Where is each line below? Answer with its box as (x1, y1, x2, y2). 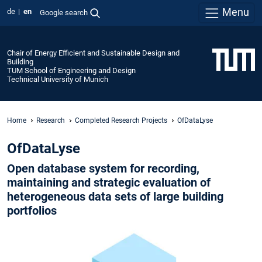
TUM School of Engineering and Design (7, 65, 136, 75)
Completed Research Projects (75, 116, 167, 125)
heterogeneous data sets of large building (7, 189, 223, 204)
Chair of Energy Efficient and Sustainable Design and (7, 48, 180, 57)
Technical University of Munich (7, 74, 108, 84)
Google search (39, 8, 88, 17)
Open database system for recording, (7, 161, 199, 176)
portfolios (7, 204, 57, 218)
